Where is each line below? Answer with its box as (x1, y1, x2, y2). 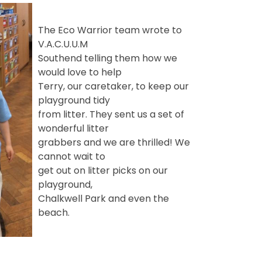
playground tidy (38, 93, 111, 107)
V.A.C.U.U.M (38, 37, 88, 51)
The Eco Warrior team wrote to (38, 23, 182, 37)
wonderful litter (38, 121, 109, 135)
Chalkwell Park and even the (38, 191, 170, 205)
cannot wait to (38, 149, 106, 163)
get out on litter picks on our (38, 163, 168, 177)
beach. (38, 205, 70, 219)
